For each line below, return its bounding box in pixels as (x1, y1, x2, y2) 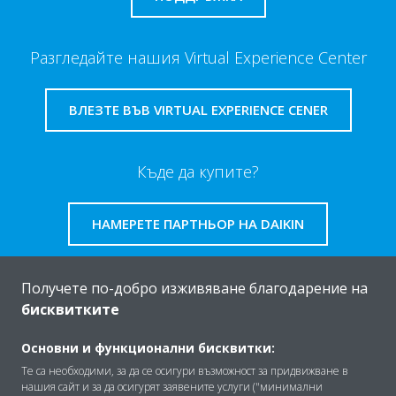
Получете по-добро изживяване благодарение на (21, 278, 368, 298)
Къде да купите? (137, 161, 259, 182)
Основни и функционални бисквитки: (21, 339, 275, 356)
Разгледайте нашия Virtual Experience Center (29, 47, 367, 68)
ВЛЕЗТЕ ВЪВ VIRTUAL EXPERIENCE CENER (68, 101, 328, 118)
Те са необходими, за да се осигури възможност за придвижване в (21, 363, 348, 378)
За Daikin (22, 320, 86, 341)
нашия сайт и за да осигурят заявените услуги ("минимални (21, 379, 323, 394)
